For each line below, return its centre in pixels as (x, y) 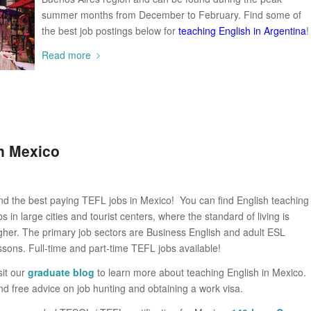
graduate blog (62, 272)
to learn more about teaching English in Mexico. (202, 272)
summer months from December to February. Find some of (171, 14)
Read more (66, 54)
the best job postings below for (110, 30)
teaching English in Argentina (242, 30)
